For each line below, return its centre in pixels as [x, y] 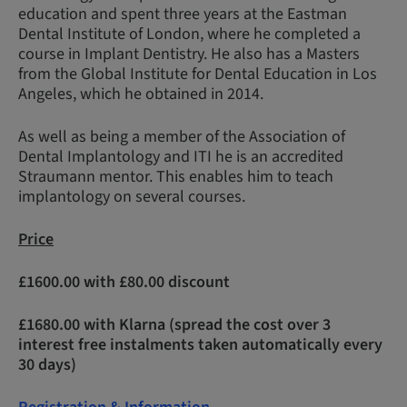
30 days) [47, 365]
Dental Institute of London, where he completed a [189, 34]
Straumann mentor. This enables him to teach [176, 177]
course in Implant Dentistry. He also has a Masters [189, 54]
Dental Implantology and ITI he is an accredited [181, 157]
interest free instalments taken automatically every [200, 345]
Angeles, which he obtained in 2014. [141, 94]
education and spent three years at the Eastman [183, 14]
